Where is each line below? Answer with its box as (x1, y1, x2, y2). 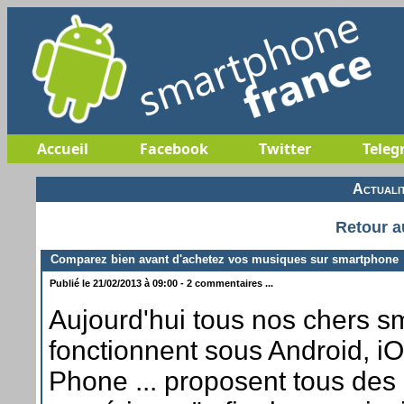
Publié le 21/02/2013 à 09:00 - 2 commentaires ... (47, 277, 273, 289)
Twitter (258, 139, 311, 159)
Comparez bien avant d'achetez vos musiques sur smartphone (43, 252, 399, 266)
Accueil (37, 139, 88, 159)
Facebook (139, 139, 208, 159)
